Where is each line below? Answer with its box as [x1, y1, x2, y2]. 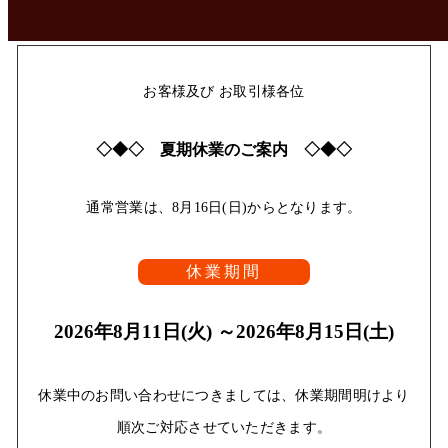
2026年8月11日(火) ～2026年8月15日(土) [54, 320, 394, 342]
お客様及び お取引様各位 [143, 84, 305, 100]
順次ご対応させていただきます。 [116, 420, 332, 436]
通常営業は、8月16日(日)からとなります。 [86, 200, 362, 216]
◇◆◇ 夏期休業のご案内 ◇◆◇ [96, 140, 352, 158]
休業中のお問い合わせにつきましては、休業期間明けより [38, 388, 410, 404]
